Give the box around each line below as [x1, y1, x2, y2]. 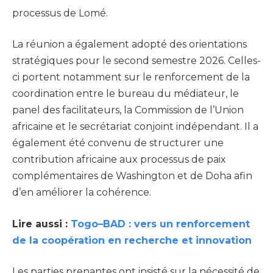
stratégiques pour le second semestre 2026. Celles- [12, 55, 261, 67]
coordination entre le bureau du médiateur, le [12, 88, 239, 100]
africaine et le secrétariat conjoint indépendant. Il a [12, 121, 258, 133]
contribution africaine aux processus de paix [12, 154, 226, 166]
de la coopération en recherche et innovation [12, 234, 252, 246]
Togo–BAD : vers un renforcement [71, 218, 250, 230]
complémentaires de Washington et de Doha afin [12, 170, 252, 182]
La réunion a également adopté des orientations [12, 38, 247, 51]
